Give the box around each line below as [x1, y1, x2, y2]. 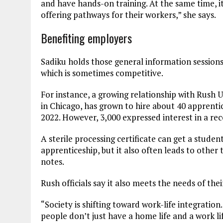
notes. [41, 155, 64, 167]
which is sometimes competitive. [41, 67, 163, 79]
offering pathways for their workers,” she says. [41, 8, 216, 20]
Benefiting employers [41, 28, 132, 47]
